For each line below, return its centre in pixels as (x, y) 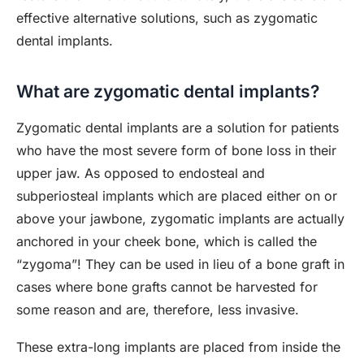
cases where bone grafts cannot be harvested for (167, 287)
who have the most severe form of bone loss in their (176, 150)
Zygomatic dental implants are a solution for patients (178, 128)
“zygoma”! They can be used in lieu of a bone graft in (180, 264)
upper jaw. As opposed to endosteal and (141, 173)
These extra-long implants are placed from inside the (178, 347)
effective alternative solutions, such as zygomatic (167, 18)
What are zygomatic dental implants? (168, 91)
